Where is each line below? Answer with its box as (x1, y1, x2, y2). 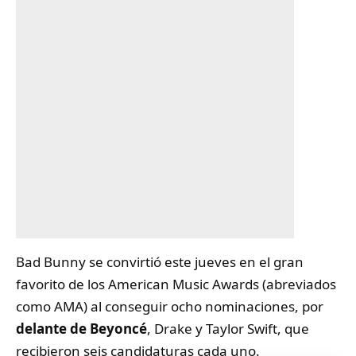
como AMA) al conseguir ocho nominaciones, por (16, 296, 323, 315)
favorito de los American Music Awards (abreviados (16, 274, 336, 293)
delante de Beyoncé (16, 319, 147, 338)
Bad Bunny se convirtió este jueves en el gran (16, 252, 304, 271)
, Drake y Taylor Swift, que (147, 319, 309, 338)
